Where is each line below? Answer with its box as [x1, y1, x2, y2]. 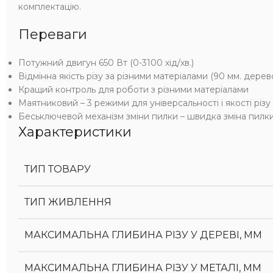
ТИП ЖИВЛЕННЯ [24, 196, 112, 208]
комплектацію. [18, 1, 81, 12]
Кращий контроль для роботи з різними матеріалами [18, 84, 249, 95]
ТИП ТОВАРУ [24, 163, 91, 175]
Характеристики [18, 124, 132, 140]
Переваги [18, 26, 87, 43]
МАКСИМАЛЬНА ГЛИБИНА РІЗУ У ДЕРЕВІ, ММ [24, 229, 262, 241]
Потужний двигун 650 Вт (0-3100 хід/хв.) [18, 57, 194, 68]
